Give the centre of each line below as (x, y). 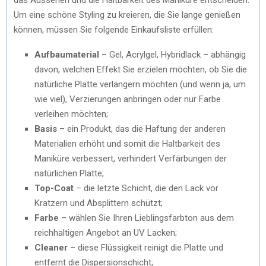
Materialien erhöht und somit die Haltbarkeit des (127, 143)
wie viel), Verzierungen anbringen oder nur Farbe (128, 99)
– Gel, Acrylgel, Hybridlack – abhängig (174, 54)
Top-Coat (54, 188)
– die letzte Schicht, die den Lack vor (146, 188)
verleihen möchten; (71, 114)
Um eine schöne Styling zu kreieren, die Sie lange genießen (127, 15)
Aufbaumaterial (68, 54)
